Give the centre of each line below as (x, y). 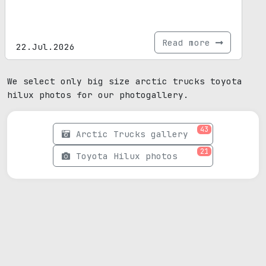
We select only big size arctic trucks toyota (125, 81)
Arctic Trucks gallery (132, 134)
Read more (189, 43)
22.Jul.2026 (45, 47)
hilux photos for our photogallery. (98, 95)
